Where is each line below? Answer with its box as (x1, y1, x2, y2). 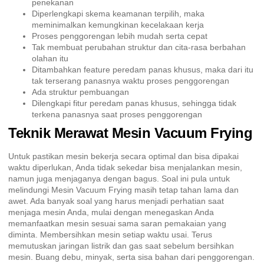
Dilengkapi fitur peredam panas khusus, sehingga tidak (32, 98, 236, 108)
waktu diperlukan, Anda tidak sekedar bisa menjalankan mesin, (8, 162, 242, 172)
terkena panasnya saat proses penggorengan (32, 109, 202, 119)
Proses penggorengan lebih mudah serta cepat (32, 31, 207, 41)
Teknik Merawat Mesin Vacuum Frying (8, 124, 252, 141)
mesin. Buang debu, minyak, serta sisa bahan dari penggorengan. (8, 252, 255, 262)
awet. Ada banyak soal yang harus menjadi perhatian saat (8, 196, 224, 206)
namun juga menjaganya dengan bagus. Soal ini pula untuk (8, 173, 230, 183)
